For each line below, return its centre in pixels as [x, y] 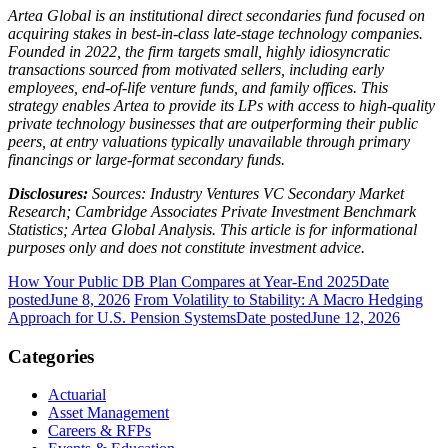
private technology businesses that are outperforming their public [213, 123]
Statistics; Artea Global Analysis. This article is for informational [212, 229]
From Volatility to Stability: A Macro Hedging [278, 299]
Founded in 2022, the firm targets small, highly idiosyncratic [199, 51]
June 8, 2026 [89, 299]
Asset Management [108, 413]
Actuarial [77, 395]
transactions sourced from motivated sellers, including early [196, 69]
